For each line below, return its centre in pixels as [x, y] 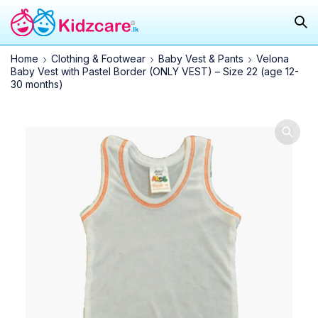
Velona [273, 58]
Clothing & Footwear [98, 58]
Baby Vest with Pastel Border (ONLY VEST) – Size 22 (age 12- [155, 71]
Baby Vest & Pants [201, 58]
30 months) [37, 84]
